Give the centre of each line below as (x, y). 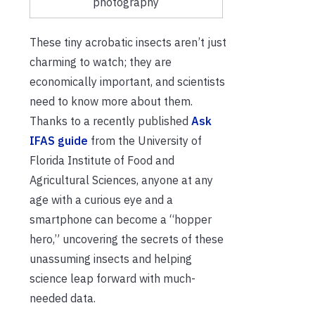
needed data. (63, 298)
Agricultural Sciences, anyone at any (121, 180)
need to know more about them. (111, 101)
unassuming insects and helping (111, 258)
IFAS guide (59, 140)
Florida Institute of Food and (102, 160)
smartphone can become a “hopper (121, 219)
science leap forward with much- (112, 278)
